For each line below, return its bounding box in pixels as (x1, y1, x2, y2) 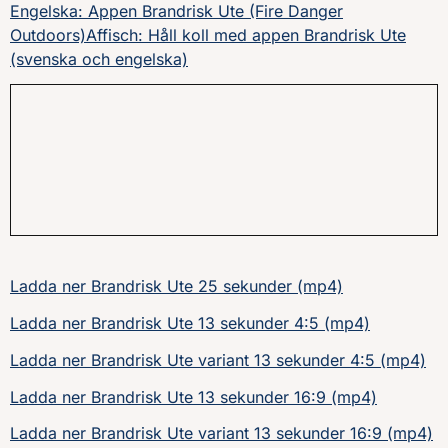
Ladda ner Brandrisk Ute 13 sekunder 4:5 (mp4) (10, 313, 370, 334)
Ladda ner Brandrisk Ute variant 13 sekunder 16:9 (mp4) (10, 423, 433, 444)
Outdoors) (10, 25, 86, 46)
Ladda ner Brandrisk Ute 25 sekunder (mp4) (10, 276, 343, 297)
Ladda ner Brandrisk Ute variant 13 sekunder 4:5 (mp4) (10, 349, 426, 370)
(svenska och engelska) (10, 49, 188, 70)
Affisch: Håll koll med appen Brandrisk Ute (86, 25, 406, 46)
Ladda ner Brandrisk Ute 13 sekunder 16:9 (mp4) (10, 386, 377, 407)
